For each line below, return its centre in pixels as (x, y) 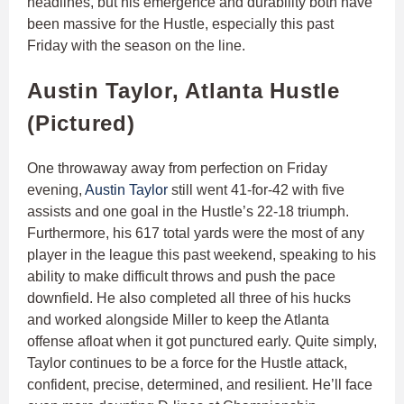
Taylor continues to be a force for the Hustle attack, (187, 363)
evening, (56, 190)
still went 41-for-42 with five (256, 190)
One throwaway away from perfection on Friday (177, 169)
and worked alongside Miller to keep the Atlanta (178, 320)
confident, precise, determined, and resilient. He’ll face (200, 385)
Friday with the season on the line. (138, 46)
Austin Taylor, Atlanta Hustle (184, 91)
